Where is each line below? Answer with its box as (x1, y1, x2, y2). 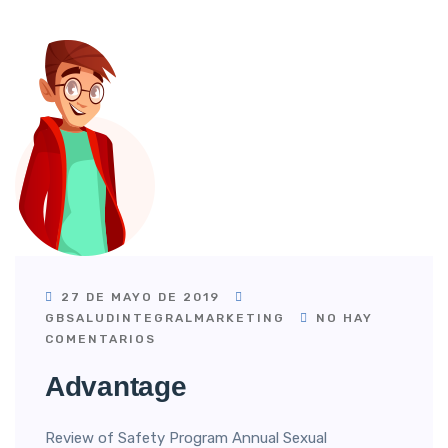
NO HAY (311, 311, 373, 325)
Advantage (45, 371, 187, 402)
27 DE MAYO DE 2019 (56, 290, 225, 304)
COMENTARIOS (45, 332, 156, 346)
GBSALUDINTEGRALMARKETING (45, 311, 285, 325)
